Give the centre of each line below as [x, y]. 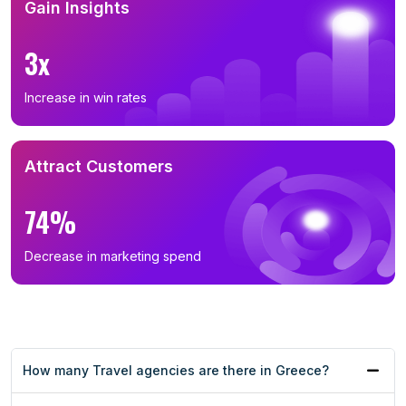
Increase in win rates [86, 98]
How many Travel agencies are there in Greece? [176, 371]
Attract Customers [99, 167]
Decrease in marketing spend [113, 256]
